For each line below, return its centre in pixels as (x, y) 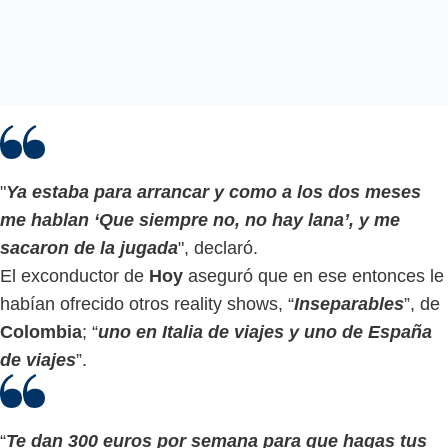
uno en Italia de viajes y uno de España (265, 331)
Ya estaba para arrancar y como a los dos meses (213, 191)
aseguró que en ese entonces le (316, 275)
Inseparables (349, 303)
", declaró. (218, 247)
